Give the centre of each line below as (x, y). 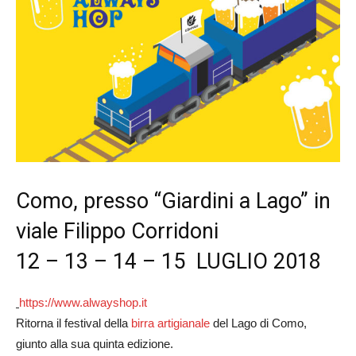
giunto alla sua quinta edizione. (95, 343)
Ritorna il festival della (74, 323)
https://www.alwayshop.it (83, 302)
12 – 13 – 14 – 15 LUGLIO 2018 (168, 261)
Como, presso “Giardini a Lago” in (173, 201)
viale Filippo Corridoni (120, 231)
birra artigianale (170, 323)
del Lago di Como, (258, 323)
